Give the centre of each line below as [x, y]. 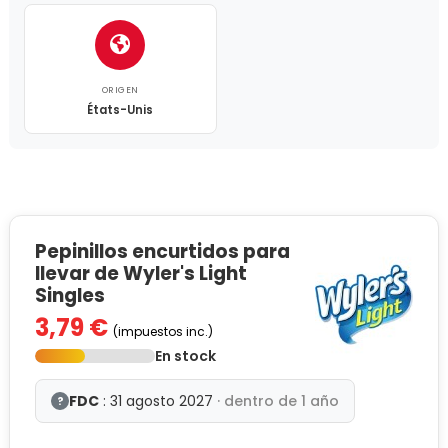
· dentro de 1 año [278, 401]
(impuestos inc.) [163, 332]
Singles [70, 295]
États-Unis [120, 109]
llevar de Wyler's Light [141, 273]
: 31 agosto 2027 [158, 401]
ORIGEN [120, 89]
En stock [185, 356]
